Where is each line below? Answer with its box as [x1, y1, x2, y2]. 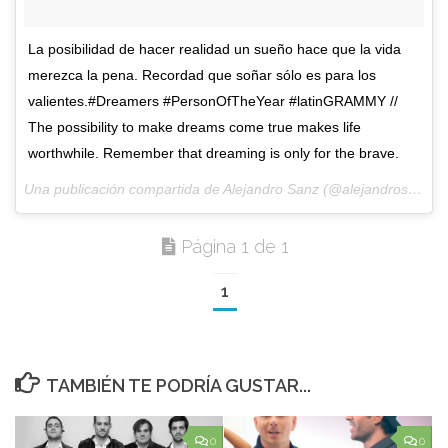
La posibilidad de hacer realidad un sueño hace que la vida [28, 41, 401, 57]
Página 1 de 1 [180, 235, 289, 257]
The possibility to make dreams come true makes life [28, 119, 361, 135]
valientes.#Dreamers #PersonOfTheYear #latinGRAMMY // [28, 93, 398, 109]
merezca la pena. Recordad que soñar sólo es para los [28, 67, 376, 83]
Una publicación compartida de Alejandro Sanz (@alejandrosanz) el [408, 181, 422, 197]
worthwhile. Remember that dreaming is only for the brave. [28, 145, 399, 161]
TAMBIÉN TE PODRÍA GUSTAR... [45, 375, 311, 397]
